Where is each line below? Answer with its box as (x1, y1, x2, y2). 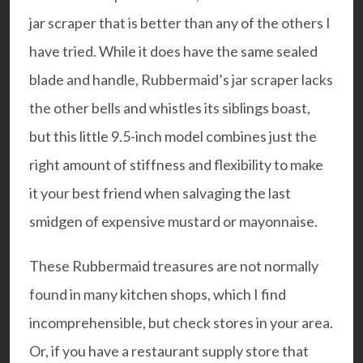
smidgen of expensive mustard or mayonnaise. (29, 211, 318, 230)
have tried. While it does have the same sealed (29, 41, 318, 60)
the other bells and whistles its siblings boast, (29, 98, 310, 117)
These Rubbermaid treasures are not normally (29, 256, 318, 275)
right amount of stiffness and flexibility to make (29, 155, 323, 173)
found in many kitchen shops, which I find (29, 284, 286, 303)
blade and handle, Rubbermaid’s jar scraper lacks (29, 70, 333, 88)
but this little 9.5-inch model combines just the (29, 126, 317, 145)
